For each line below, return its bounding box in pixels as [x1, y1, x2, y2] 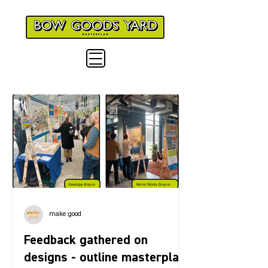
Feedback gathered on [24, 233, 148, 247]
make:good [49, 211, 81, 218]
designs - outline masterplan [24, 251, 185, 264]
